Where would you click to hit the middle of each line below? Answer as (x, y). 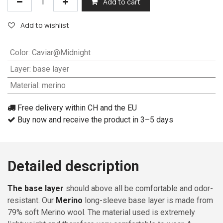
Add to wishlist (45, 25)
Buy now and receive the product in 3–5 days (94, 120)
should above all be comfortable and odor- (138, 189)
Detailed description (73, 167)
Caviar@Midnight (61, 53)
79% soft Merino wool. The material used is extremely (101, 213)
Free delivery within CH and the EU (76, 108)
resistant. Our (32, 201)
